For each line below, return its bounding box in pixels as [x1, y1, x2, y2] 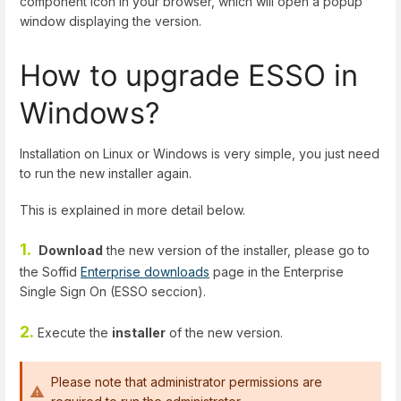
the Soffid [20, 264, 81, 280]
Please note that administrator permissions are [51, 373, 322, 389]
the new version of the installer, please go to [103, 243, 370, 259]
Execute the [34, 324, 112, 340]
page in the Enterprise [209, 264, 344, 280]
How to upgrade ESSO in [20, 56, 358, 93]
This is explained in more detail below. [20, 202, 245, 218]
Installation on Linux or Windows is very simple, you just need [20, 145, 380, 161]
